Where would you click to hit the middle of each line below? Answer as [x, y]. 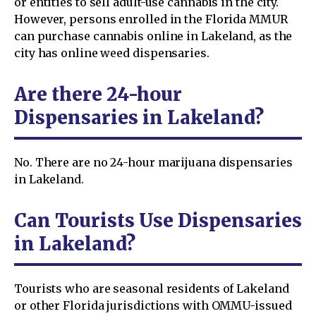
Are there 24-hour [98, 94]
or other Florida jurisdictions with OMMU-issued [153, 305]
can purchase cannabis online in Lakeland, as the [153, 36]
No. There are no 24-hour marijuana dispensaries [153, 162]
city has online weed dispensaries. [112, 53]
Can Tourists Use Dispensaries [158, 220]
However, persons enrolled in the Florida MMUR [151, 19]
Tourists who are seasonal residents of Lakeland [152, 288]
